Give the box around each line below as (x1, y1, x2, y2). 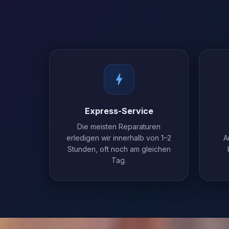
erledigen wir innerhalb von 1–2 (66, 133, 171, 142)
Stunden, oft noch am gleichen (67, 144, 171, 153)
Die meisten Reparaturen (77, 122, 161, 131)
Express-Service (84, 105, 153, 116)
